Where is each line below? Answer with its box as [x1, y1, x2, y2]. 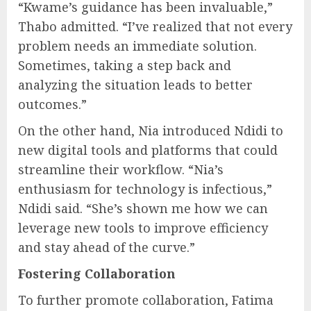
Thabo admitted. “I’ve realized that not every [18, 17, 292, 35]
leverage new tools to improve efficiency [18, 219, 268, 236]
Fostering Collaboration [18, 264, 176, 282]
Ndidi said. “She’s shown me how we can [18, 199, 268, 217]
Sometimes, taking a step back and [18, 56, 231, 74]
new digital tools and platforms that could [18, 141, 278, 158]
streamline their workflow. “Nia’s [18, 160, 224, 178]
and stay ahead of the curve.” [18, 238, 195, 255]
